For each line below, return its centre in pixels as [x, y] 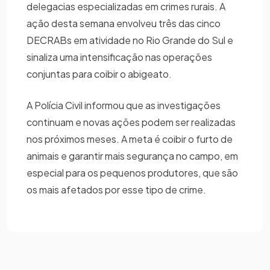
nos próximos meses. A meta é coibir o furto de [130, 139]
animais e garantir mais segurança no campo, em [132, 155]
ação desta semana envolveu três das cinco [124, 23]
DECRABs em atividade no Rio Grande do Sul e [130, 40]
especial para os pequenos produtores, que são [132, 172]
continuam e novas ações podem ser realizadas [131, 122]
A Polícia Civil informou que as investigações [124, 105]
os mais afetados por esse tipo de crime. [117, 189]
